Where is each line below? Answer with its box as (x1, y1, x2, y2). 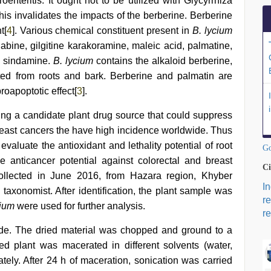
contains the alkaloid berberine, (93, 56, 232, 66)
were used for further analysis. (15, 201, 145, 211)
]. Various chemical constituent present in (11, 25, 193, 36)
